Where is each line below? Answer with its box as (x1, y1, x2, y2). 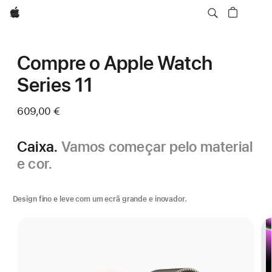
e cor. (17, 155, 53, 172)
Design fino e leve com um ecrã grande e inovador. (12, 195, 187, 203)
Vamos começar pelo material (61, 138, 253, 155)
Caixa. (17, 138, 61, 155)
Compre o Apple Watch (17, 52, 213, 75)
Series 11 (17, 73, 93, 97)
